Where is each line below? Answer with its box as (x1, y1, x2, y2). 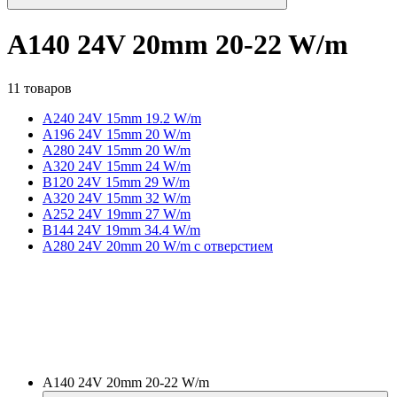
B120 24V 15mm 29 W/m (43, 174, 190, 190)
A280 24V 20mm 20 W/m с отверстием (43, 237, 273, 253)
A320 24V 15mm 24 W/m (43, 158, 191, 174)
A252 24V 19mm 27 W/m (43, 206, 191, 222)
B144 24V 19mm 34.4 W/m (43, 222, 200, 237)
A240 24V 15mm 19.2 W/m (43, 110, 201, 126)
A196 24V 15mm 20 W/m (43, 126, 191, 142)
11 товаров (7, 80, 72, 96)
